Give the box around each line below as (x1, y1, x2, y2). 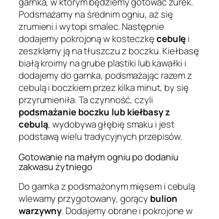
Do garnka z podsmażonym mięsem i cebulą (19, 180, 196, 193)
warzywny (19, 204, 62, 218)
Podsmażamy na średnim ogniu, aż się (19, 8, 173, 21)
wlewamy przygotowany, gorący (19, 192, 151, 205)
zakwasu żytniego (19, 160, 92, 173)
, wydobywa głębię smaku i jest (48, 118, 175, 131)
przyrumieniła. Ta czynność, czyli (19, 93, 153, 107)
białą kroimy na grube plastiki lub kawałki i (19, 57, 186, 70)
